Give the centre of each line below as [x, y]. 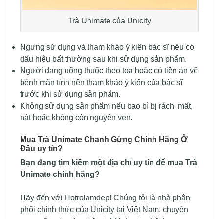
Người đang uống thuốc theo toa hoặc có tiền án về [109, 71]
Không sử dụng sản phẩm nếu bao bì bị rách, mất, [106, 106]
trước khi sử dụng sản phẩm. [70, 94]
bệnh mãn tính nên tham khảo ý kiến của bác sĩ [101, 83]
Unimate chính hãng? [60, 175]
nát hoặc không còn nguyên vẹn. [76, 118]
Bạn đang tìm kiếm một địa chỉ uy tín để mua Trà [108, 163]
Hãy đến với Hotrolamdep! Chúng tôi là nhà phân [105, 198]
